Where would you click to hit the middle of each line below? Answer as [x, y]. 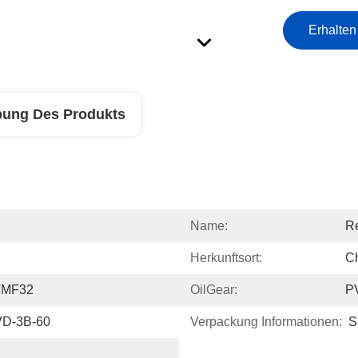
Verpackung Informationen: [266, 322]
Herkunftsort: [226, 258]
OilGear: [214, 290]
